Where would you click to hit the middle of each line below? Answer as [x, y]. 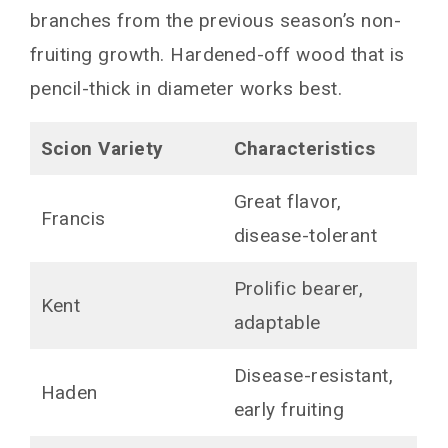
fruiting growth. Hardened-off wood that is [217, 55]
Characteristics [304, 149]
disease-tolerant [305, 236]
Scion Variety [102, 149]
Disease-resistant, [313, 376]
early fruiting [289, 410]
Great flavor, [287, 202]
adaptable [277, 323]
